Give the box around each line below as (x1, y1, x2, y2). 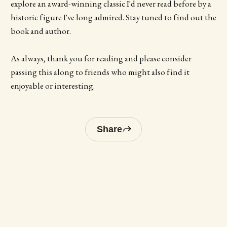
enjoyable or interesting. (10, 80, 95, 92)
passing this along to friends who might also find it (10, 66, 190, 78)
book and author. (10, 25, 71, 37)
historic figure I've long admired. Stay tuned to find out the (10, 12, 216, 23)
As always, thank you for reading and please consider (10, 53, 192, 64)
